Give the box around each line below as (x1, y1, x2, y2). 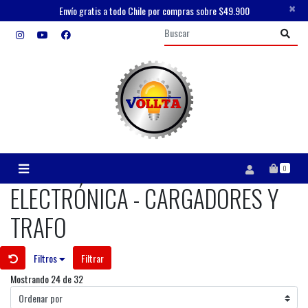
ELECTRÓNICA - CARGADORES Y (10, 180, 278, 217)
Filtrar (80, 250, 104, 265)
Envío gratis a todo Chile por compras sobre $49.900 (58, 3, 250, 18)
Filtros (33, 250, 59, 265)
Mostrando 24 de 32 (10, 272, 83, 287)
